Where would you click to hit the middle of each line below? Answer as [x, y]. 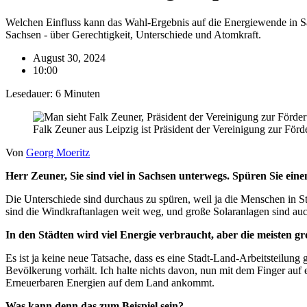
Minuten [82, 93]
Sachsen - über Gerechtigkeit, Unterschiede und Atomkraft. [133, 34]
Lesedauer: [29, 93]
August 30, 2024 [69, 58]
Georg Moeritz [58, 152]
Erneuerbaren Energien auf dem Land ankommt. [110, 282]
